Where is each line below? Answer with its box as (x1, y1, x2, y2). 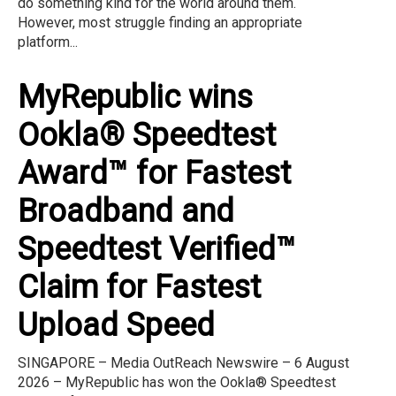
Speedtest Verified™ (18, 230, 296, 268)
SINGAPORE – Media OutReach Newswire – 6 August (18, 354, 349, 371)
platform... (18, 33, 78, 50)
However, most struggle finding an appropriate (18, 13, 302, 31)
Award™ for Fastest (18, 154, 291, 192)
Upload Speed (18, 306, 215, 344)
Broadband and (18, 192, 234, 230)
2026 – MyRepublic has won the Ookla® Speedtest (18, 373, 336, 391)
